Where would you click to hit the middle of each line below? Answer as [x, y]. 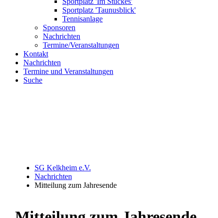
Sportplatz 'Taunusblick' [99, 10]
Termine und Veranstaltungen [68, 71]
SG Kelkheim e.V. [63, 168]
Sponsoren [59, 27]
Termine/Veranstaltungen [81, 45]
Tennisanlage [82, 19]
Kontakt [36, 54]
